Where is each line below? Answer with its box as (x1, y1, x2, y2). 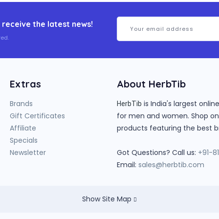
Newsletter (10, 147, 46, 157)
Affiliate (10, 123, 36, 133)
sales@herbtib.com (138, 159, 204, 170)
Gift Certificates (10, 110, 65, 121)
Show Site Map (82, 194, 133, 204)
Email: (117, 159, 138, 170)
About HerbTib (117, 77, 186, 90)
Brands (10, 98, 33, 109)
